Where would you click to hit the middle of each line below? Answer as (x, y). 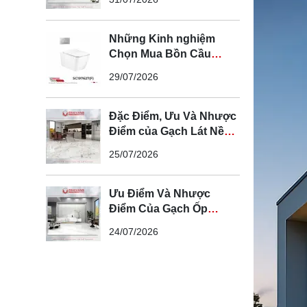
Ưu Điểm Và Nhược (160, 194)
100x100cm (138, 147)
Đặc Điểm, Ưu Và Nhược (173, 116)
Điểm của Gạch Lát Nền (170, 132)
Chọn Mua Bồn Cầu (160, 54)
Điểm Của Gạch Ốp (158, 209)
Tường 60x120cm (155, 224)
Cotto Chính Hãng (156, 69)
